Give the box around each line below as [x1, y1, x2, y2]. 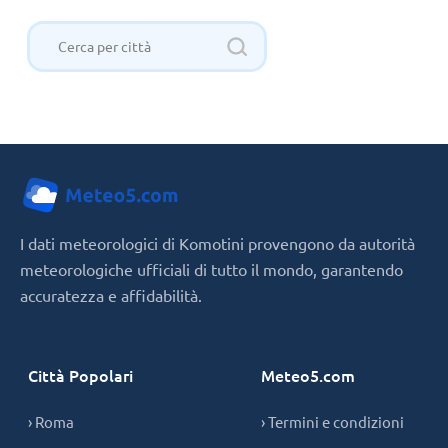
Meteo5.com [261, 363, 355, 386]
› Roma [28, 411, 74, 431]
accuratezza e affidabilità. [20, 284, 202, 305]
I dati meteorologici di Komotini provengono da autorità [20, 232, 415, 253]
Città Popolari [28, 363, 133, 386]
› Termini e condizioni [261, 411, 404, 431]
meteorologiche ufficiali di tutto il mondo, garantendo [20, 258, 403, 279]
